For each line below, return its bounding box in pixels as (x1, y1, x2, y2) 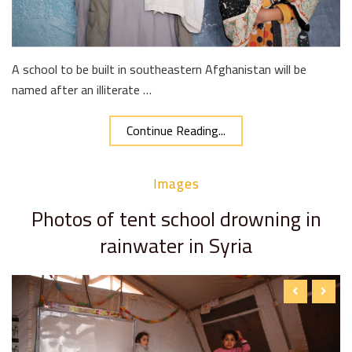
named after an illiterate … (12, 77, 152, 101)
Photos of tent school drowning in (31, 199, 321, 238)
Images (152, 170, 200, 196)
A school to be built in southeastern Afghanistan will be (12, 57, 306, 81)
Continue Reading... (126, 118, 225, 142)
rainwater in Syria (100, 225, 252, 265)
